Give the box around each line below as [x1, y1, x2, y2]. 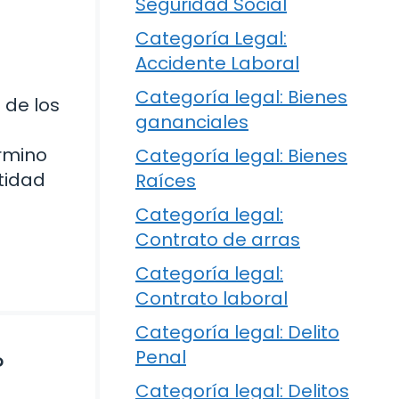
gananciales [135, 110, 248, 135]
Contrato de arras [135, 227, 300, 253]
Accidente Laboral [135, 51, 299, 77]
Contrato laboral [135, 286, 288, 312]
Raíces [135, 168, 196, 194]
